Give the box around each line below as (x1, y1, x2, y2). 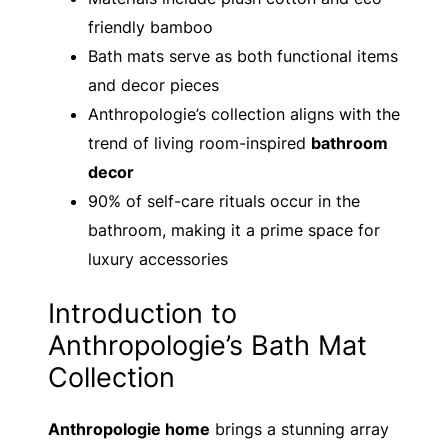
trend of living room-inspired (88, 132, 311, 153)
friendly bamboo (88, 16, 213, 37)
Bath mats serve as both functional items (88, 45, 398, 66)
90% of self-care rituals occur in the (88, 190, 360, 211)
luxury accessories (88, 248, 228, 269)
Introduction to (48, 295, 237, 330)
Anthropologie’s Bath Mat (48, 327, 367, 362)
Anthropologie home (48, 419, 210, 440)
